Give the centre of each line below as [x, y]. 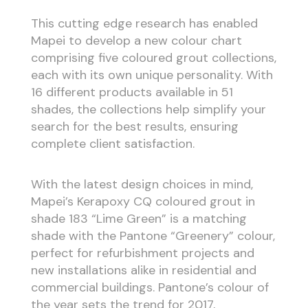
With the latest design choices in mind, [142, 184]
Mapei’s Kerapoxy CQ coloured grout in [143, 201]
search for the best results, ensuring [134, 127]
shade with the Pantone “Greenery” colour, [153, 235]
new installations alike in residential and [143, 270]
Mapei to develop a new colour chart [136, 41]
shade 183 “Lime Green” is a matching [139, 218]
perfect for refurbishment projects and [142, 253]
